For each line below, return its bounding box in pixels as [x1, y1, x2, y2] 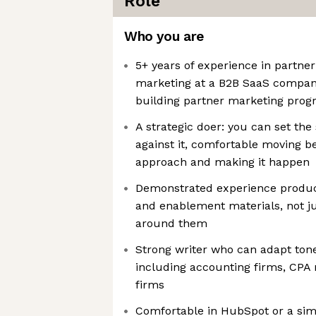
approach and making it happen [135, 155, 310, 169]
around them [135, 217, 207, 230]
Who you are [124, 28, 204, 44]
